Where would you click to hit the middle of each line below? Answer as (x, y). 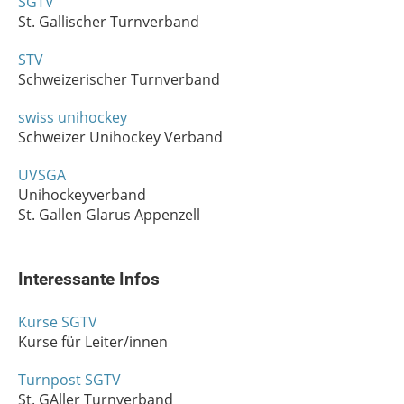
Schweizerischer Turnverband (119, 79)
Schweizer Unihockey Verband (120, 137)
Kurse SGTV (58, 321)
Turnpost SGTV (69, 379)
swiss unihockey (73, 117)
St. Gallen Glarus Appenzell (109, 214)
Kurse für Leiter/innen (93, 341)
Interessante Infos (89, 279)
